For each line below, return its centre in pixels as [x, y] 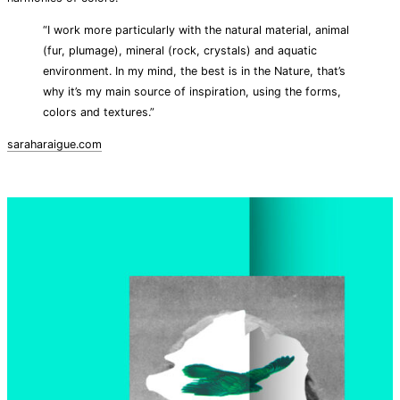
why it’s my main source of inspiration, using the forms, [192, 92]
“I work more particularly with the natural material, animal [196, 30]
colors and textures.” [99, 112]
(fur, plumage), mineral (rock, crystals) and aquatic [180, 51]
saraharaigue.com [54, 144]
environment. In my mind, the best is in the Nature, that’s [194, 71]
